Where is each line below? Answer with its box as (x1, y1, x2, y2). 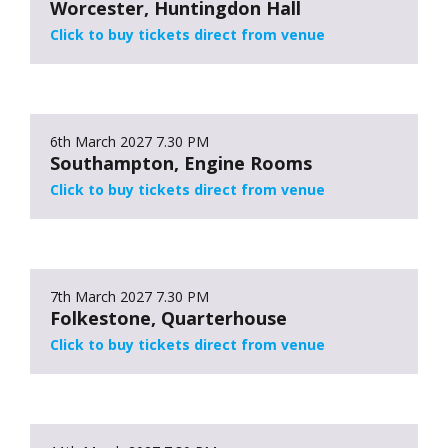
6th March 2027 (50, 131, 152, 151)
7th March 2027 (50, 286, 152, 306)
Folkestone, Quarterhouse (50, 305, 287, 330)
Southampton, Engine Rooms (50, 150, 312, 175)
